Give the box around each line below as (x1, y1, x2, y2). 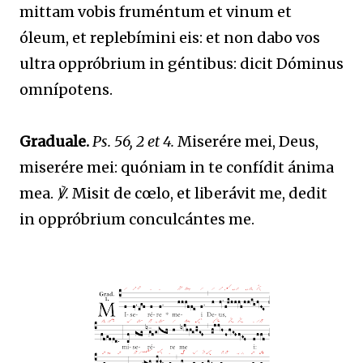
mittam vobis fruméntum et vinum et (19, 2, 292, 21)
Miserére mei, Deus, (174, 131, 318, 151)
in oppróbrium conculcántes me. (19, 209, 254, 228)
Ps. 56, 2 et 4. (92, 131, 174, 151)
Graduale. (19, 131, 89, 151)
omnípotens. (19, 79, 113, 99)
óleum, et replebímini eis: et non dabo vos (19, 28, 320, 47)
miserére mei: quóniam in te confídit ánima (19, 157, 334, 177)
